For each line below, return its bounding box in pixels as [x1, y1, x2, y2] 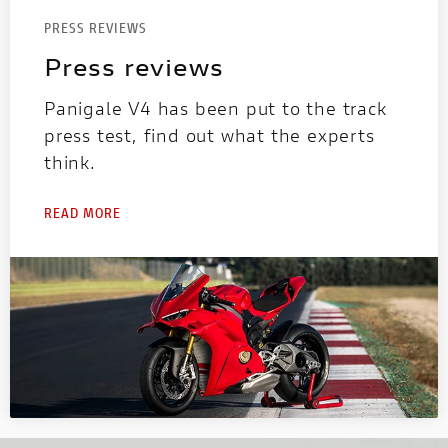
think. [44, 149, 96, 174]
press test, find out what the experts [44, 122, 375, 147]
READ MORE [44, 202, 121, 222]
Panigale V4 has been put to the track [44, 95, 387, 120]
